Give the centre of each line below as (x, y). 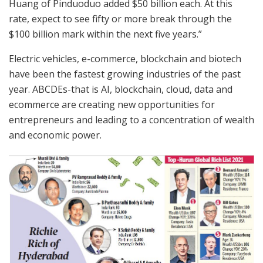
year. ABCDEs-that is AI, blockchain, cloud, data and (121, 89)
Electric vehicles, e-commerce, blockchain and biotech (125, 58)
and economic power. (55, 135)
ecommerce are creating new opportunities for (112, 104)
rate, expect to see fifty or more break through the (120, 18)
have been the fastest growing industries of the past (125, 74)
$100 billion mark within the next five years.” (105, 34)
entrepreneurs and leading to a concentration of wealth (131, 119)
